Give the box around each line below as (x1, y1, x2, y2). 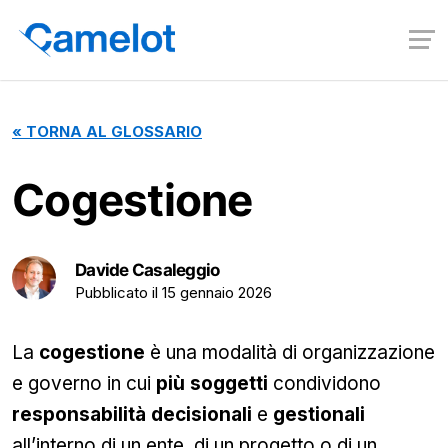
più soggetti (156, 372, 268, 395)
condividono (268, 372, 381, 395)
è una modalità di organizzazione (145, 341, 435, 364)
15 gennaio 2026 (162, 283, 272, 302)
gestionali (273, 403, 365, 426)
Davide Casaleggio (75, 260, 220, 280)
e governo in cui (12, 372, 156, 395)
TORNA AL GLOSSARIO (26, 122, 202, 141)
